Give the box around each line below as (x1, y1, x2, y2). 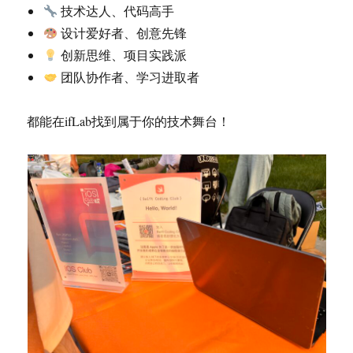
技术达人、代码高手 (57, 2, 174, 19)
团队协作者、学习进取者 (57, 69, 199, 85)
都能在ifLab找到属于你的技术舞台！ (27, 113, 231, 129)
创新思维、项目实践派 (57, 46, 187, 63)
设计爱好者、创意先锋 (57, 24, 187, 41)
